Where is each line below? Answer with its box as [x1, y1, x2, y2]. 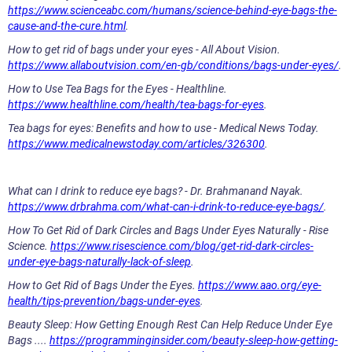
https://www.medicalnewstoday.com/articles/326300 [8, 137, 265, 151]
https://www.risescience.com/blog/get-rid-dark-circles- [50, 240, 313, 253]
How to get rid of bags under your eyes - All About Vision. [8, 43, 280, 57]
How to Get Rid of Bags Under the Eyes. [8, 279, 198, 292]
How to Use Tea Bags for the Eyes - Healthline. [8, 82, 227, 96]
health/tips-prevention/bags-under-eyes [8, 295, 200, 308]
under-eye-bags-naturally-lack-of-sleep [8, 255, 191, 269]
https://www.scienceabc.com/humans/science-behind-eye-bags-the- [8, 4, 337, 17]
